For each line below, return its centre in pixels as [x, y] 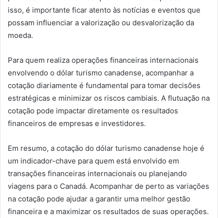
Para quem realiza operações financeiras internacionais [103, 60]
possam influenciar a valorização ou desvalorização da [101, 22]
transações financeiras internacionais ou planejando [97, 173]
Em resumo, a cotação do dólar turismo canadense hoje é [106, 148]
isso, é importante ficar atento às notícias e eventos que [104, 10]
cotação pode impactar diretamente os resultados [93, 110]
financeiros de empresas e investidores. [77, 123]
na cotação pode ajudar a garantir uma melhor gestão [99, 199]
